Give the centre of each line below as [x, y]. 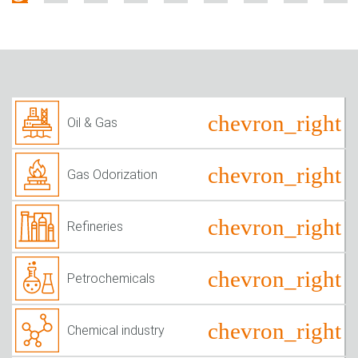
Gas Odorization [112, 174]
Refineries [95, 226]
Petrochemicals [111, 278]
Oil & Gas [92, 122]
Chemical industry [116, 330]
